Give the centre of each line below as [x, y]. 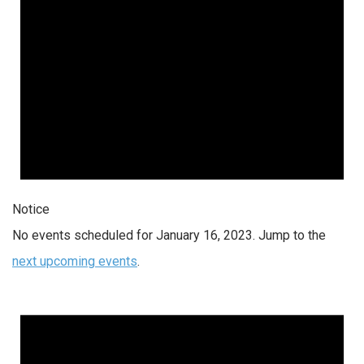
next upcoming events [75, 261]
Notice [31, 209]
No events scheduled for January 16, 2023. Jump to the [169, 235]
